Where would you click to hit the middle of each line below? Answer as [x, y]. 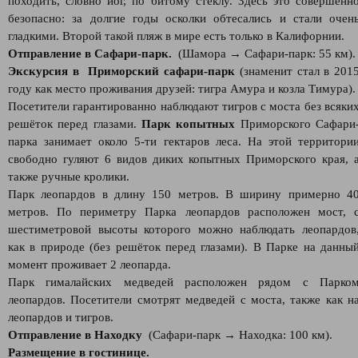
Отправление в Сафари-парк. [91, 54]
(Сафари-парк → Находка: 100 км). [237, 335]
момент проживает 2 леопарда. [91, 265]
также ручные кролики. [70, 177]
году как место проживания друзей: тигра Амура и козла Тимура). [182, 89]
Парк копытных [189, 124]
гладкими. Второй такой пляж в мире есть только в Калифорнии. [176, 36]
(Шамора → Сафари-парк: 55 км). [265, 54]
